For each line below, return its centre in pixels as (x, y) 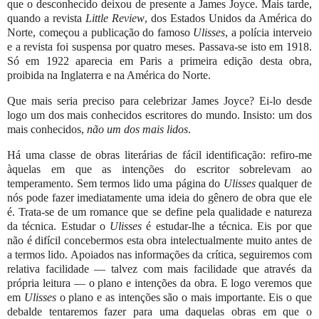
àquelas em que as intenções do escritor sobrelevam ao (159, 169)
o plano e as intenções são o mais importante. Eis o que (184, 297)
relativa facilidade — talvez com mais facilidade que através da (159, 268)
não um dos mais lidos (137, 130)
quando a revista (46, 19)
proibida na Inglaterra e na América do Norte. (109, 75)
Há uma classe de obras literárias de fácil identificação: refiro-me (159, 155)
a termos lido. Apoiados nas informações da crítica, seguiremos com (159, 254)
